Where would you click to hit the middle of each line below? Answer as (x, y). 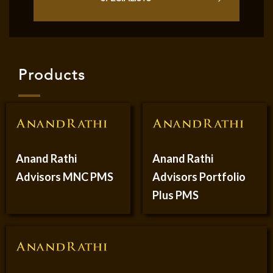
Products (52, 76)
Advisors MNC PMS (65, 177)
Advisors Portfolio (199, 177)
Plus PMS (175, 195)
